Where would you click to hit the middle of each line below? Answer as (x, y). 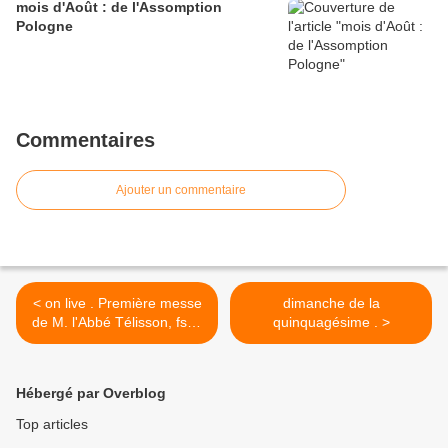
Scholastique (117, 359)
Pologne (44, 25)
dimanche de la (331, 302)
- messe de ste (117, 340)
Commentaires (85, 139)
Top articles (52, 423)
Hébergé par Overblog (91, 392)
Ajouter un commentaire (181, 189)
